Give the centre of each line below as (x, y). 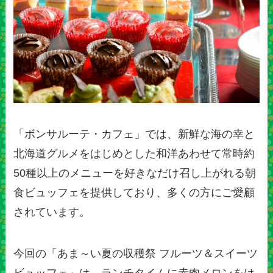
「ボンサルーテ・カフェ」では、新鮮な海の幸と (134, 134)
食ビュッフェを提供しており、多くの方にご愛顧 (134, 193)
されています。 (52, 212)
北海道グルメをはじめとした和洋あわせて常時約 (134, 154)
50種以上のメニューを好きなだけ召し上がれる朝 (135, 173)
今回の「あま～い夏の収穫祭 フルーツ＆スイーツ (136, 254)
